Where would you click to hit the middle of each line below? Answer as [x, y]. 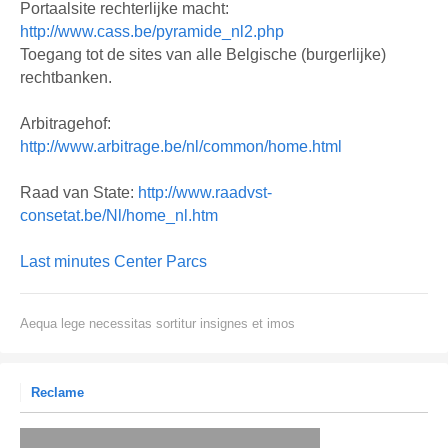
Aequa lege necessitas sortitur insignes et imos [157, 323]
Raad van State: [79, 192]
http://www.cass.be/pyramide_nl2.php [152, 31]
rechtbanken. [66, 77]
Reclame [57, 392]
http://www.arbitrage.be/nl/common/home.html [181, 146]
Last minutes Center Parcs [113, 261]
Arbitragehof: [65, 123]
